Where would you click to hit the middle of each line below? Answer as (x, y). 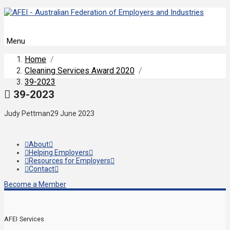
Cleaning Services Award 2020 (80, 71)
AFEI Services (24, 219)
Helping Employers (59, 153)
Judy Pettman (27, 114)
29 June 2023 (72, 114)
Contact (42, 169)
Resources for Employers (70, 161)
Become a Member (35, 185)
